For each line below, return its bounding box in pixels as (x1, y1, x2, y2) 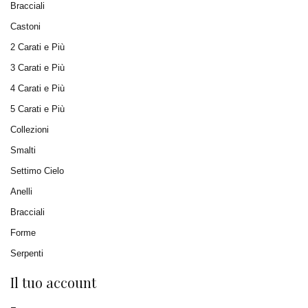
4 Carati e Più (10, 83, 65, 93)
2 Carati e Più (10, 42, 65, 52)
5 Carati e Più (10, 104, 65, 114)
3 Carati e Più (10, 63, 65, 73)
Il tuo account (10, 273, 96, 291)
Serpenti (10, 248, 43, 258)
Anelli (10, 186, 32, 197)
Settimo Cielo (10, 166, 64, 176)
